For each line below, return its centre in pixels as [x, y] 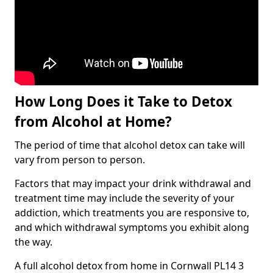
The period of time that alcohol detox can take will [130, 145]
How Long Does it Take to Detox [123, 102]
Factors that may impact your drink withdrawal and [133, 184]
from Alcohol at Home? [93, 122]
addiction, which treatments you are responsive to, [132, 213]
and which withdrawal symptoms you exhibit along [132, 228]
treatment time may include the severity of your [125, 198]
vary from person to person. [80, 160]
